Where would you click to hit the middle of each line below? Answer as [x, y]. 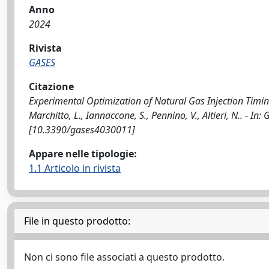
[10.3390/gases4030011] [82, 130]
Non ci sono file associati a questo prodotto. [124, 257]
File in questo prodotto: [77, 221]
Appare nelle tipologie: [83, 154]
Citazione [51, 86]
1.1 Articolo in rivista [75, 168]
